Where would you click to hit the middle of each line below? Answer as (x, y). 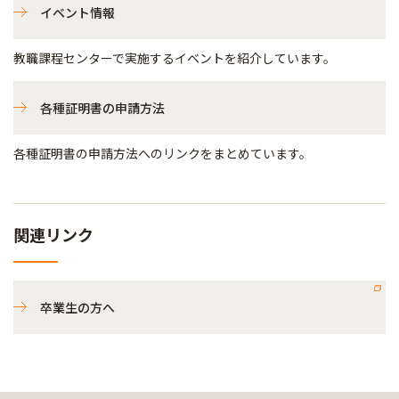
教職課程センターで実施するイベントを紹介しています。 (175, 58)
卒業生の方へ (77, 307)
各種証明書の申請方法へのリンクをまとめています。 (163, 153)
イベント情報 (77, 12)
